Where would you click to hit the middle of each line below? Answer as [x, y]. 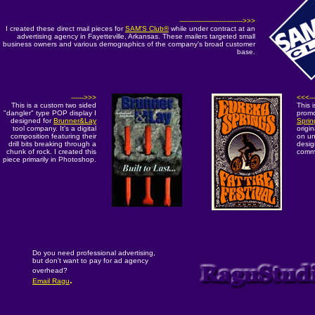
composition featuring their [53, 136]
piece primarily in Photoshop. [50, 159]
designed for [32, 121]
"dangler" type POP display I [50, 113]
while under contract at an [212, 28]
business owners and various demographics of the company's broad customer [129, 44]
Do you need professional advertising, [94, 253]
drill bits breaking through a [52, 144]
